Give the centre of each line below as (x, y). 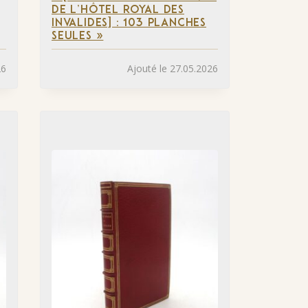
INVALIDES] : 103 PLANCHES (129, 24)
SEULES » (78, 37)
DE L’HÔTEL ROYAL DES (118, 11)
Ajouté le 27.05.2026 (173, 68)
